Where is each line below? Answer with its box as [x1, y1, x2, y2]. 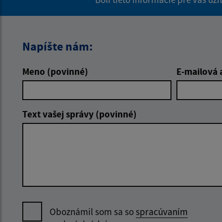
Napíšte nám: [22, 39, 93, 55]
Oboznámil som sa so [50, 206, 136, 218]
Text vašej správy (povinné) [22, 108, 137, 120]
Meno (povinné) [22, 65, 88, 78]
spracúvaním [136, 206, 188, 218]
